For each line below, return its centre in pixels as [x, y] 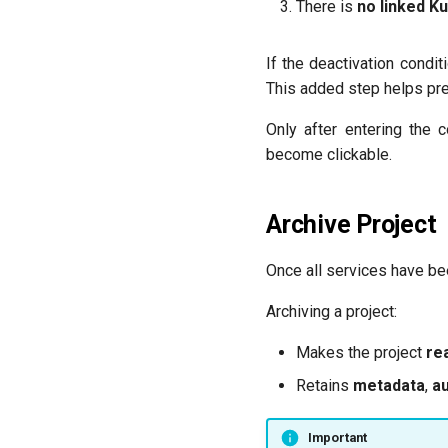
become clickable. [329, 154]
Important [337, 437]
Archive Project [351, 224]
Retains [324, 385]
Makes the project [361, 352]
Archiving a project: [331, 311]
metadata [389, 385]
